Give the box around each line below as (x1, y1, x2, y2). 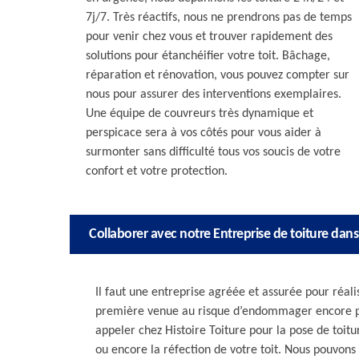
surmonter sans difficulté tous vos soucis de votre (86, 146, 341, 159)
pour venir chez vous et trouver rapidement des (86, 30, 333, 43)
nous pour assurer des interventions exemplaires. (86, 88, 341, 101)
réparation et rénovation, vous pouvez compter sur (86, 69, 349, 82)
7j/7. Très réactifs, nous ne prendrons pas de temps (86, 11, 352, 24)
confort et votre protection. (86, 165, 228, 178)
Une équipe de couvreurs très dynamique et (86, 107, 313, 120)
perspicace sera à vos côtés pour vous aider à (86, 127, 321, 139)
